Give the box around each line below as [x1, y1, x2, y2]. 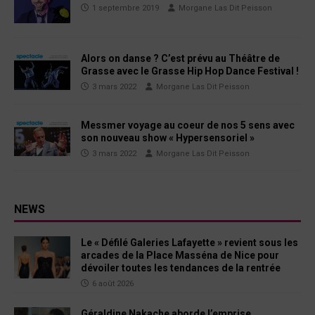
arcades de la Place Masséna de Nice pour [81, 249, 279, 261]
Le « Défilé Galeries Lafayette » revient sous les [81, 236, 298, 248]
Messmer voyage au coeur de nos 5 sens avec [81, 119, 295, 131]
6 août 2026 [92, 278, 134, 288]
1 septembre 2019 [92, 3, 159, 13]
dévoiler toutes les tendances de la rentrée [81, 262, 281, 274]
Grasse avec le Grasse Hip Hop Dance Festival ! [81, 65, 299, 77]
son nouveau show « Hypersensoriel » [81, 131, 255, 143]
